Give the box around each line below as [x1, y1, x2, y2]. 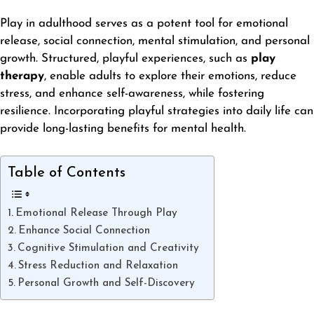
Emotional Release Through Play [15, 207, 178, 219]
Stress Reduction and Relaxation [18, 259, 179, 271]
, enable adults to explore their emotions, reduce [44, 70, 296, 83]
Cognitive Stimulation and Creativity [18, 242, 200, 254]
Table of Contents [8, 165, 125, 180]
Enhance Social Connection [18, 224, 151, 236]
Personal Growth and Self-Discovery [18, 277, 196, 289]
